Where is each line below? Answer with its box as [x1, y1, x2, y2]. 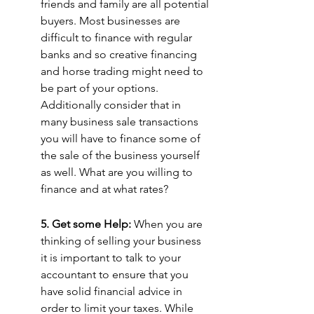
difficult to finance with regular [41, 31, 195, 45]
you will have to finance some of [41, 132, 203, 146]
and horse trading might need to [41, 64, 206, 78]
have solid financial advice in [41, 285, 185, 299]
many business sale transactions [41, 115, 201, 129]
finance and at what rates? [41, 182, 168, 196]
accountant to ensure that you [41, 268, 191, 282]
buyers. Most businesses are [41, 14, 183, 28]
